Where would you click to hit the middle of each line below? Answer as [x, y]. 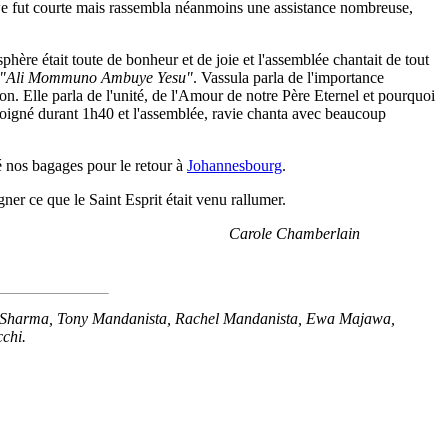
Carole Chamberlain [294, 233]
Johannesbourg [234, 165]
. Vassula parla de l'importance [288, 77]
